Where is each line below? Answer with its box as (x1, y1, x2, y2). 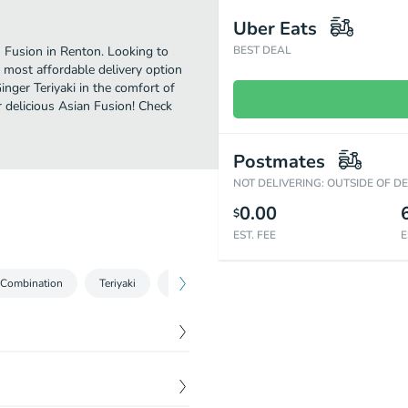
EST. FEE (233, 228, 276, 242)
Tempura (172, 276, 214, 291)
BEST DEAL (233, 43, 291, 57)
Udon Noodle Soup (250, 276, 345, 291)
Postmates (233, 149, 325, 174)
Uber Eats (233, 16, 317, 41)
